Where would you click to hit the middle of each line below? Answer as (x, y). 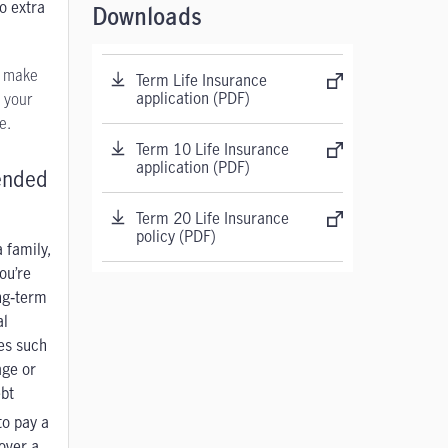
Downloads (146, 18)
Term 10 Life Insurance (212, 149)
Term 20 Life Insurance (212, 218)
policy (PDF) (175, 236)
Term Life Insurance (201, 80)
